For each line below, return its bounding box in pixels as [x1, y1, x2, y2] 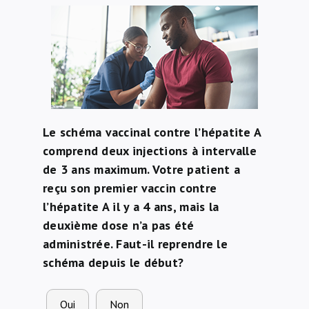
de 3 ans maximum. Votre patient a [42, 161, 240, 177]
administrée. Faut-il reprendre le [42, 236, 228, 252]
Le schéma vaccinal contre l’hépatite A [42, 124, 261, 140]
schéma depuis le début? [42, 255, 184, 270]
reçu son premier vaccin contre [42, 180, 217, 196]
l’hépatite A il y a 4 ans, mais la [42, 199, 219, 215]
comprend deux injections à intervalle [42, 143, 257, 159]
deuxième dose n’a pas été [42, 217, 195, 233]
